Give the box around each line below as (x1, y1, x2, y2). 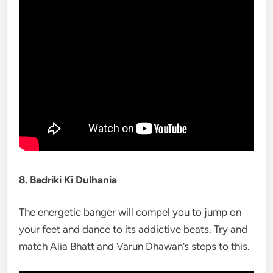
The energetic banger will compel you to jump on (19, 206, 242, 218)
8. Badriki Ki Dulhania (19, 173, 118, 186)
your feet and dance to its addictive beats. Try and (19, 223, 248, 235)
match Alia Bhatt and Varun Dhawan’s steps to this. (19, 240, 250, 252)
